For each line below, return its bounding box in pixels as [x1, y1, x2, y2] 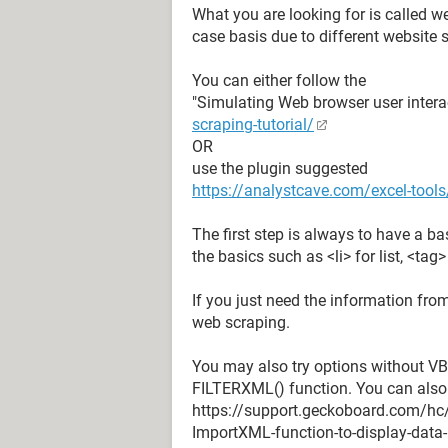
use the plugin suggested [192, 159, 368, 178]
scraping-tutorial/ [192, 115, 314, 134]
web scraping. [192, 313, 290, 332]
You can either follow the [192, 71, 366, 90]
